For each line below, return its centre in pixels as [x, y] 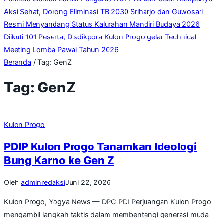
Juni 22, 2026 [88, 182]
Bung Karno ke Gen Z [59, 160]
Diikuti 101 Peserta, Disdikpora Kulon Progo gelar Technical [100, 37]
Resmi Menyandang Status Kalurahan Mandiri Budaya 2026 [102, 25]
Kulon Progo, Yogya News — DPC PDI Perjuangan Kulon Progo [108, 202]
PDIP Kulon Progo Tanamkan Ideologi [100, 147]
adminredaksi [43, 182]
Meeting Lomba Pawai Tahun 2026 [61, 50]
